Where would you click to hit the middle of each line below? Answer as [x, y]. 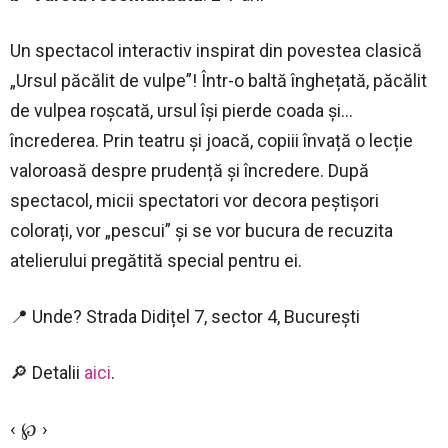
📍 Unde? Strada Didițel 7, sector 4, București [185, 316]
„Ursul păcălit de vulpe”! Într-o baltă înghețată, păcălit [218, 80]
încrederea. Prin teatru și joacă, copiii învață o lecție [211, 140]
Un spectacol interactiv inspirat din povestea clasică [216, 50]
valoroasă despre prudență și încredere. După [189, 170]
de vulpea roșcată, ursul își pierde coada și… [181, 110]
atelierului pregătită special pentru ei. [156, 260]
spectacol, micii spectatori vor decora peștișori [194, 200]
